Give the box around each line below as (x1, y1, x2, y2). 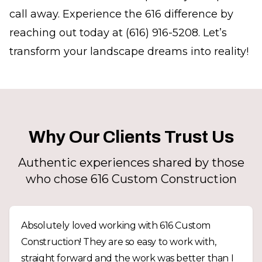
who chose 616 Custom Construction (25, 172, 237, 186)
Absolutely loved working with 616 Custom (21, 220, 211, 231)
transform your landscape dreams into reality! (9, 45, 249, 58)
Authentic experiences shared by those (18, 156, 244, 170)
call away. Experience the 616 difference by (9, 8, 233, 20)
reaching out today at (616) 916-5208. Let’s (9, 26, 227, 39)
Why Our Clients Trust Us (28, 127, 234, 146)
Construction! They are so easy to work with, (21, 236, 216, 247)
